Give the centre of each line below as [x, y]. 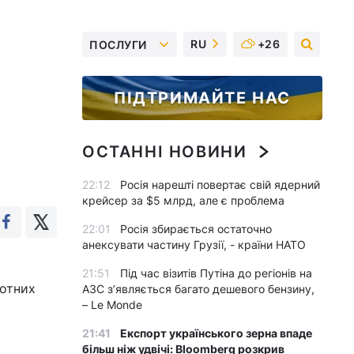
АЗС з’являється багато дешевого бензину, [198, 289]
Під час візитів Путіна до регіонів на [216, 273]
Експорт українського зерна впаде [216, 333]
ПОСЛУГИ [118, 44]
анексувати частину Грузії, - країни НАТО [194, 245]
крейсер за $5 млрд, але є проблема [183, 200]
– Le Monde [112, 305]
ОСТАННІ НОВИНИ [165, 152]
